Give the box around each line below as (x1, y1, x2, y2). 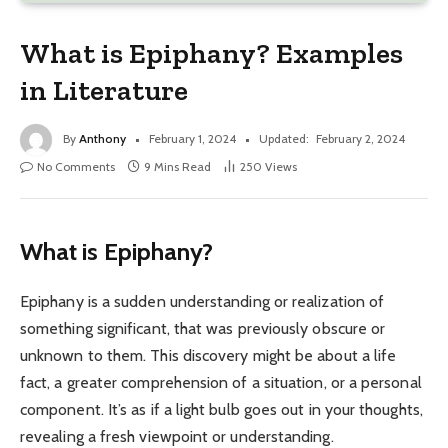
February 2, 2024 (316, 130, 405, 146)
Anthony (79, 130, 126, 146)
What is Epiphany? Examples (20, 35, 404, 70)
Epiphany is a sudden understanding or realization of (20, 291, 385, 311)
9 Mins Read (144, 158, 211, 174)
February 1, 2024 (149, 130, 236, 146)
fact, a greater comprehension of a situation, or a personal (20, 372, 422, 392)
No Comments (37, 158, 115, 174)
